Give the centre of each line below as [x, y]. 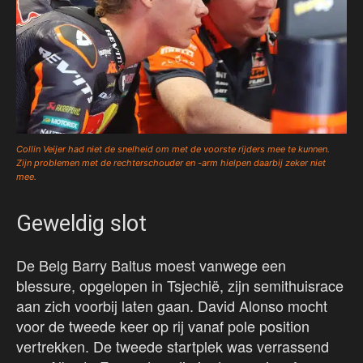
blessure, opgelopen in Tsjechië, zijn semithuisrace [180, 286]
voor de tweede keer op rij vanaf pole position [163, 326]
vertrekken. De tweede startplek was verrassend [173, 346]
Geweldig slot [81, 224]
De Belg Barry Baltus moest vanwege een [151, 265]
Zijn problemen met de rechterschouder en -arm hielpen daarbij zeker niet [171, 163]
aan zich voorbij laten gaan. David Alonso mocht [172, 306]
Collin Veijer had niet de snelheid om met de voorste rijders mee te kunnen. [173, 149]
